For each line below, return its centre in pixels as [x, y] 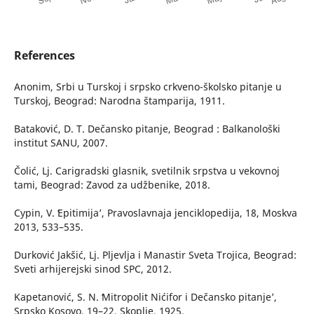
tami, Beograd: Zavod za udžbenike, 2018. [112, 185]
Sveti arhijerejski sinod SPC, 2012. [93, 269]
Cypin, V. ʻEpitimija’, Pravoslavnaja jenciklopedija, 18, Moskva [155, 213]
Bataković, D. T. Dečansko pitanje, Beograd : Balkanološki [147, 129]
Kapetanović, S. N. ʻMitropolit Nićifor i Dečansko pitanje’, [145, 297]
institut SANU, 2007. [61, 143]
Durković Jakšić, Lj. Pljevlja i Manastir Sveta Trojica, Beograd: [155, 255]
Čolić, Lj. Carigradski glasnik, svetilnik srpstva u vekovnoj [146, 171]
